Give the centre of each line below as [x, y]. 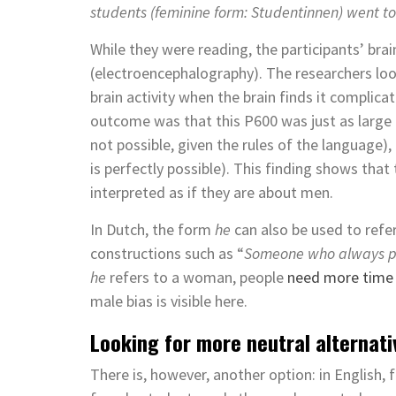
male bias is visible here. [169, 301]
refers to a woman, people [197, 278]
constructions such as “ [167, 254]
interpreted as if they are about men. [212, 193]
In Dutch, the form [152, 230]
